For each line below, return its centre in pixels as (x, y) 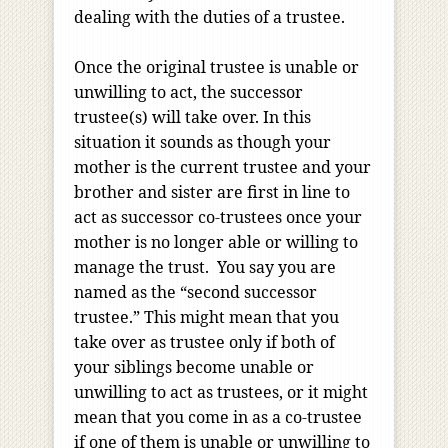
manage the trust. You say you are (205, 267)
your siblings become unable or (194, 367)
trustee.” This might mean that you (206, 317)
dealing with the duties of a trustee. (209, 17)
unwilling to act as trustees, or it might (221, 392)
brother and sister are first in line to (212, 192)
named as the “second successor (195, 292)
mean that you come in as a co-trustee (218, 417)
